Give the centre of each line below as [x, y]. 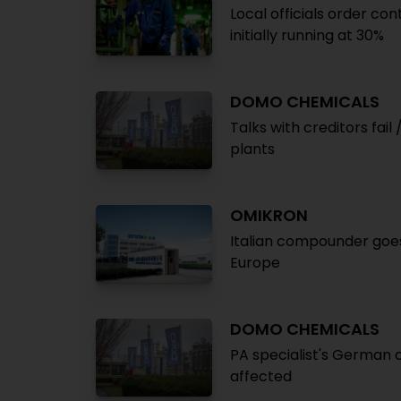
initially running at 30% [307, 35]
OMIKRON [269, 215]
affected [261, 376]
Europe [255, 263]
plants [252, 149]
